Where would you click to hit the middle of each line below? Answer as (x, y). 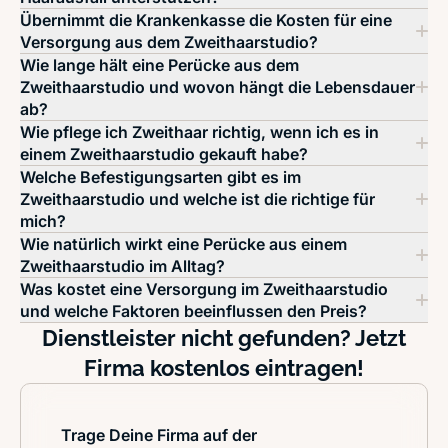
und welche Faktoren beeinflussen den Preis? (193, 311)
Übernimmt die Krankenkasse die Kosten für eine (206, 20)
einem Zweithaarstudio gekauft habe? (164, 154)
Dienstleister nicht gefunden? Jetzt (224, 338)
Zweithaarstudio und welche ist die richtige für (197, 199)
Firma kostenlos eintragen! (224, 368)
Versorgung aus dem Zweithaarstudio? (169, 42)
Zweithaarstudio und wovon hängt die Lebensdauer (217, 87)
